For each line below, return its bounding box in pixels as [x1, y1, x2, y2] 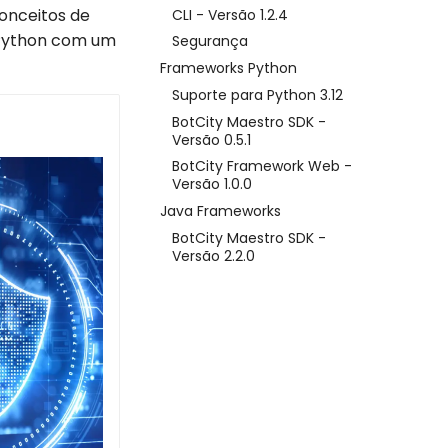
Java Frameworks [160, 201, 281, 221]
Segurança [172, 31, 248, 52]
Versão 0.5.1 [172, 129, 251, 150]
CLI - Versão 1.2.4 [172, 4, 288, 25]
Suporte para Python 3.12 [172, 84, 343, 105]
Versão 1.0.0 [172, 174, 252, 195]
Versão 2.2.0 [172, 245, 255, 266]
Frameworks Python [160, 58, 297, 78]
